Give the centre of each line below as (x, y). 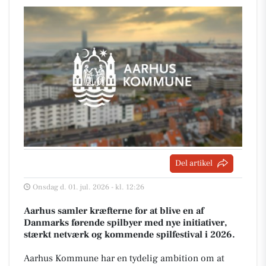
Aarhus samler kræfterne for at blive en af (114, 210)
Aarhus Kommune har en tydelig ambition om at (124, 258)
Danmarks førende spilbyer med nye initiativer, (125, 222)
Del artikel (194, 163)
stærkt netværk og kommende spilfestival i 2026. (129, 234)
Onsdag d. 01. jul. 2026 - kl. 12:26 (88, 187)
